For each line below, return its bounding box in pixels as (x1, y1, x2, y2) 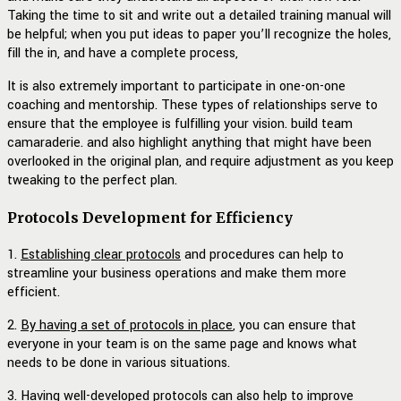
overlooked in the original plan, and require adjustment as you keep (7, 151, 394, 171)
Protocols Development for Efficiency (7, 208, 293, 226)
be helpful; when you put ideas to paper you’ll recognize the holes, (7, 24, 391, 44)
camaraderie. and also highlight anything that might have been (7, 132, 371, 152)
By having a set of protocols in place (21, 316, 233, 336)
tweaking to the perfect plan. (7, 170, 177, 190)
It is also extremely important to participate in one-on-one (7, 76, 346, 96)
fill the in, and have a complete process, (7, 43, 238, 63)
